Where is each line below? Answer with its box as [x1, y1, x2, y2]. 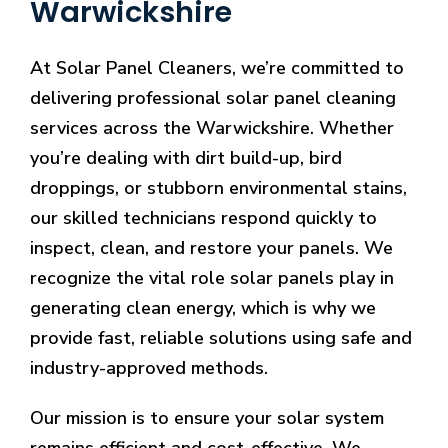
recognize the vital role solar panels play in [30, 265, 394, 290]
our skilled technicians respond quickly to [30, 205, 377, 230]
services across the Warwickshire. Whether [30, 115, 394, 140]
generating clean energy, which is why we [30, 295, 376, 320]
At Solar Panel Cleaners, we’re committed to [30, 55, 404, 80]
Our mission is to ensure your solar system [30, 405, 384, 430]
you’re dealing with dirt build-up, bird [30, 145, 342, 170]
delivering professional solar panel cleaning [30, 85, 396, 110]
